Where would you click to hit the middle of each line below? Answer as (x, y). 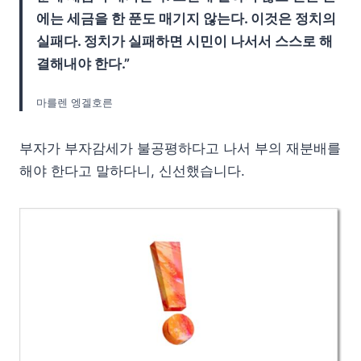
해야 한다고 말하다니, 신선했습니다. (152, 171)
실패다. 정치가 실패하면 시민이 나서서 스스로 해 (185, 41)
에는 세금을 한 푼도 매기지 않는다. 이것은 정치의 (186, 19)
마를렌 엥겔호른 (75, 103)
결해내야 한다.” (83, 64)
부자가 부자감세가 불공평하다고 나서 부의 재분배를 (180, 149)
